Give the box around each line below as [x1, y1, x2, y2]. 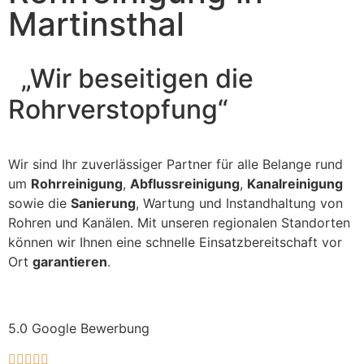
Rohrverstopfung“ [8, 93, 228, 125]
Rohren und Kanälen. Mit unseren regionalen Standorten [8, 214, 350, 231]
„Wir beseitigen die [8, 63, 253, 94]
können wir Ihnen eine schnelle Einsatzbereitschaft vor [8, 234, 342, 250]
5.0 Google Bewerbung [8, 320, 149, 337]
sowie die [8, 195, 71, 211]
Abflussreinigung [130, 175, 240, 192]
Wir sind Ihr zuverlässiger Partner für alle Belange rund [8, 156, 343, 172]
